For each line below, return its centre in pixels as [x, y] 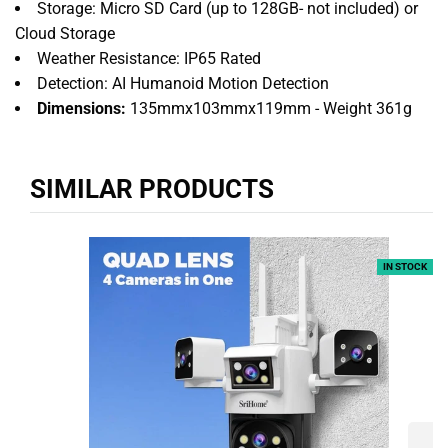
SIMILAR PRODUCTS [152, 188]
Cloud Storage [65, 33]
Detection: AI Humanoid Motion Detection [183, 83]
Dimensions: [81, 108]
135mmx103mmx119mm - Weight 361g [271, 108]
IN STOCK [405, 266]
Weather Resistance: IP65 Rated [149, 58]
